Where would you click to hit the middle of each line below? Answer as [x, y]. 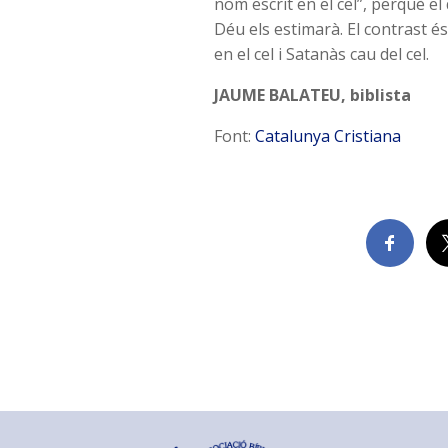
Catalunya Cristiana [328, 135]
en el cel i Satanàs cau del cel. [322, 53]
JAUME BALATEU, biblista [313, 94]
